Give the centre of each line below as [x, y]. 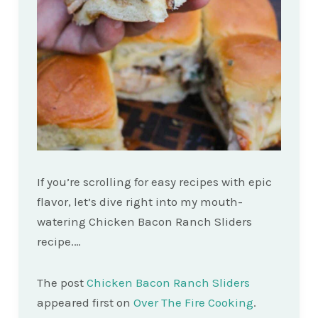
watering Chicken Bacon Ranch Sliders [144, 221]
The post [61, 282]
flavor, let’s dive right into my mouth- [139, 201]
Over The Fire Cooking [193, 302]
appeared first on [85, 302]
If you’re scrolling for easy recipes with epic [154, 181]
